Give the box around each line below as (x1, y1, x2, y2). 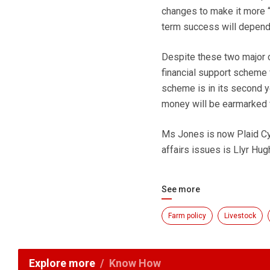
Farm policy (168, 211, 206, 220)
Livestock (224, 211, 256, 220)
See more (161, 184, 200, 194)
